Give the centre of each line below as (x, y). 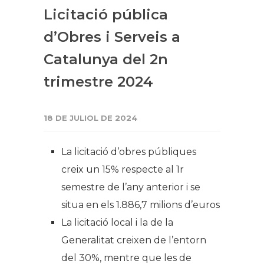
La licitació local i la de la (117, 223)
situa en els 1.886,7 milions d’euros (141, 205)
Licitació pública (106, 15)
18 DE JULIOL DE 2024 (90, 118)
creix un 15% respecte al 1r (123, 170)
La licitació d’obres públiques (129, 152)
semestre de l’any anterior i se (131, 187)
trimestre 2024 (98, 82)
